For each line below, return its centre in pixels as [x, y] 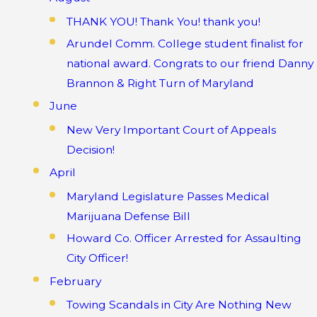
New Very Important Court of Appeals [171, 129]
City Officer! [97, 258]
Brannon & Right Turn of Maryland [160, 83]
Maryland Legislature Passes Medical [168, 196]
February [76, 281]
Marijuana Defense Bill [128, 216]
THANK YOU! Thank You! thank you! [163, 21]
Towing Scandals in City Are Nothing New [179, 305]
